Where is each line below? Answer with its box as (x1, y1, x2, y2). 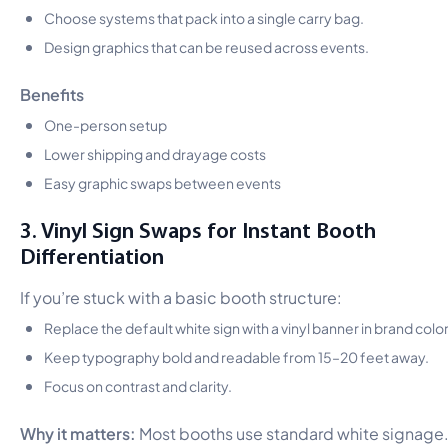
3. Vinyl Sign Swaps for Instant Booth (20, 215, 376, 244)
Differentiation (20, 241, 164, 270)
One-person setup (44, 113, 167, 134)
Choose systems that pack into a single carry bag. (44, 6, 364, 27)
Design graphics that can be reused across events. (44, 35, 369, 56)
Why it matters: (20, 419, 139, 444)
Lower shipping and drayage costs (44, 142, 266, 163)
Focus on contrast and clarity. (44, 374, 232, 395)
